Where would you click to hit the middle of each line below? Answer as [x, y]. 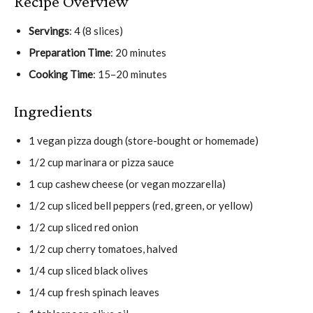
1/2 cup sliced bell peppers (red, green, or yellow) [141, 205]
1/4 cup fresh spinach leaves [94, 292]
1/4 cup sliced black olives [88, 270]
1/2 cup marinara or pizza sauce [101, 162]
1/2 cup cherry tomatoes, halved [103, 248]
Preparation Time [70, 52]
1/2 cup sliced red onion [83, 227]
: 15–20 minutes [130, 74]
